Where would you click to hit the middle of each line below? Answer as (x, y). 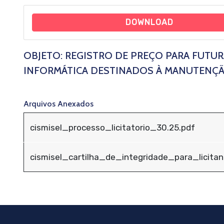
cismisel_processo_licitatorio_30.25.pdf (112, 127)
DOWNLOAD (149, 22)
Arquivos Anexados (58, 104)
